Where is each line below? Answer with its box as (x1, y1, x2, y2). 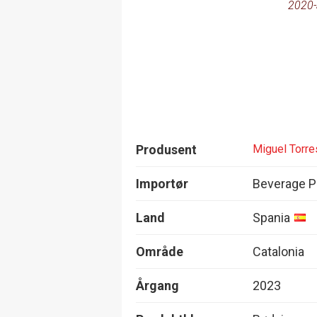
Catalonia (253, 243, 304, 259)
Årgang (136, 277, 179, 293)
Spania (253, 209, 290, 225)
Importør (136, 175, 188, 191)
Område (136, 243, 183, 259)
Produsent (136, 142, 197, 157)
